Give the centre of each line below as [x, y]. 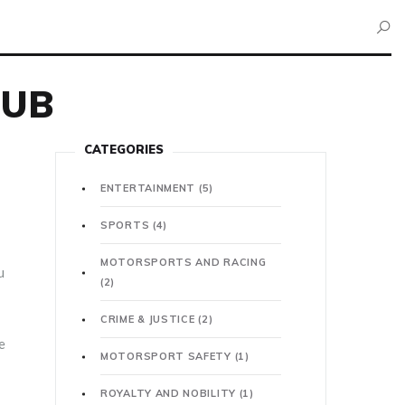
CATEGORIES [124, 149]
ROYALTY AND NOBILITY [170, 393]
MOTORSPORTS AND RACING [184, 262]
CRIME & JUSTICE [150, 319]
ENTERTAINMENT [150, 188]
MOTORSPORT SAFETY [168, 356]
